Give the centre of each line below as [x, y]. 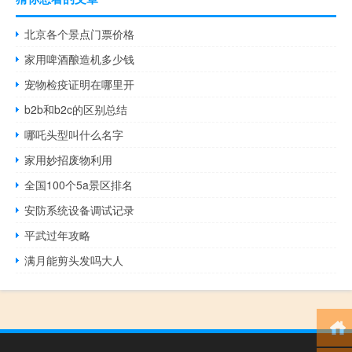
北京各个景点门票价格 [80, 33]
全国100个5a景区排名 [79, 184]
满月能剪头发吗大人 [74, 260]
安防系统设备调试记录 [80, 209]
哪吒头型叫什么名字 [74, 134]
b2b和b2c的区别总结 [76, 109]
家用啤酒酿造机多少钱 [80, 59]
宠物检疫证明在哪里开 [80, 84]
